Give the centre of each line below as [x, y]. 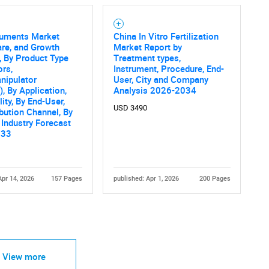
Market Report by [147, 47]
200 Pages [215, 178]
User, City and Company [161, 79]
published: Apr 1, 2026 [146, 178]
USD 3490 [130, 107]
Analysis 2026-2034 [155, 90]
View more [24, 257]
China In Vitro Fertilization [166, 36]
